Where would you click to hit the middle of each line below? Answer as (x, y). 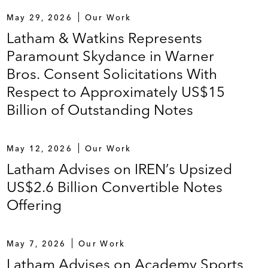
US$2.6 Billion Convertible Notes (114, 187)
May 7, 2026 (36, 243)
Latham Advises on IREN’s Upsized (119, 169)
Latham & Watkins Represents (104, 38)
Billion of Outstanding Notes (100, 109)
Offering (34, 205)
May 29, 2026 (39, 17)
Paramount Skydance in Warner (110, 56)
